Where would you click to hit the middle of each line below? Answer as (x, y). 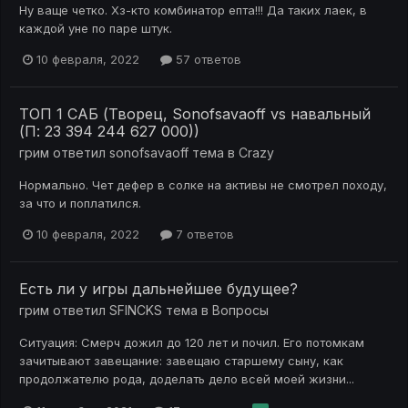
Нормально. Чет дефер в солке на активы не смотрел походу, (203, 185)
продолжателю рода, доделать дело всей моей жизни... (187, 379)
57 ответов (207, 60)
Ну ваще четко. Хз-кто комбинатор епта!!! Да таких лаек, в (193, 10)
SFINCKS (136, 311)
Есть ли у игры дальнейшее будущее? (158, 289)
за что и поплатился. (80, 204)
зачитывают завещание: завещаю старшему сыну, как (181, 361)
